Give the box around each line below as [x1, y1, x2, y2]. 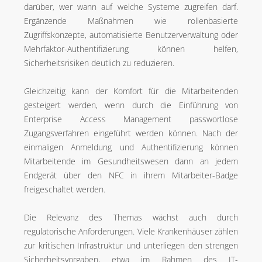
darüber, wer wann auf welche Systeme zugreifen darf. [24, 1, 238, 12]
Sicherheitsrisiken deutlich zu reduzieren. [24, 57, 174, 68]
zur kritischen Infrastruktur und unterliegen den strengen [24, 240, 238, 251]
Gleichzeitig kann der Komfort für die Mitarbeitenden [24, 85, 238, 96]
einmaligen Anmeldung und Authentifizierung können [24, 142, 238, 153]
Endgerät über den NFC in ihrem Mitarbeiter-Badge [24, 170, 238, 181]
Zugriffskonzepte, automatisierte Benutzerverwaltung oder [24, 29, 238, 40]
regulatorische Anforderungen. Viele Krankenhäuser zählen [24, 226, 238, 237]
